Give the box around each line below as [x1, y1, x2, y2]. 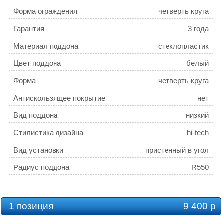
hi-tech [187, 128, 209, 137]
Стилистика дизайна [13, 128, 83, 137]
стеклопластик [158, 42, 209, 51]
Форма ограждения [13, 7, 77, 16]
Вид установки [13, 146, 63, 155]
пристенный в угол [145, 146, 209, 155]
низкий [186, 111, 209, 120]
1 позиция [9, 201, 53, 212]
